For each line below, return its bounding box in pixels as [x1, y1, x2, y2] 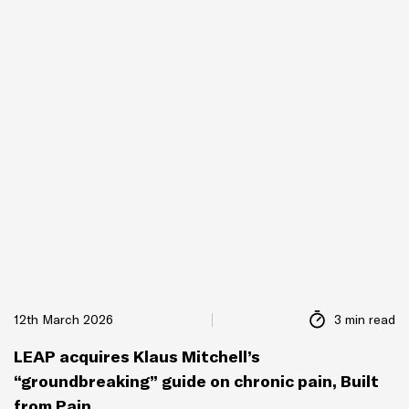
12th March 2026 [14, 310, 113, 328]
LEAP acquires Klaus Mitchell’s [14, 345, 260, 367]
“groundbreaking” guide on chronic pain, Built [14, 370, 379, 392]
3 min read [334, 310, 395, 328]
